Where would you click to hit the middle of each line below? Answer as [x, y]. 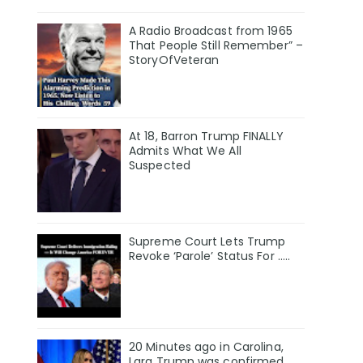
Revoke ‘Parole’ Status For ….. [210, 256]
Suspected [160, 166]
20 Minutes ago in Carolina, [206, 346]
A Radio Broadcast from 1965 [211, 31]
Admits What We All [185, 151]
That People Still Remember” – [216, 46]
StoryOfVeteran [174, 60]
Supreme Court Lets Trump [207, 241]
